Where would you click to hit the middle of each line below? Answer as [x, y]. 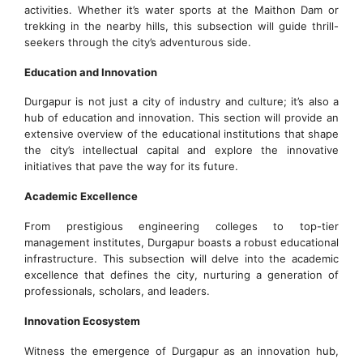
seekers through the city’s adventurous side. [138, 42]
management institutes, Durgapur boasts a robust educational [181, 243]
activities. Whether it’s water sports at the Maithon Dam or [181, 9]
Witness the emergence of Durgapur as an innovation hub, [181, 350]
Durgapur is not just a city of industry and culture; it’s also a [181, 102]
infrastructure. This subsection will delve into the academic [181, 259]
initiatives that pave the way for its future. [131, 167]
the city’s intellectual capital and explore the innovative [181, 150]
